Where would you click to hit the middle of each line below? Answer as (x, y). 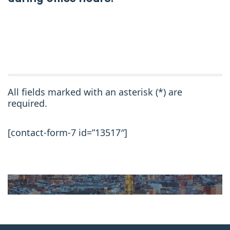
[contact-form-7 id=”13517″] (68, 133)
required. (27, 103)
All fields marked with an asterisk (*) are (95, 92)
